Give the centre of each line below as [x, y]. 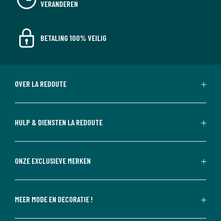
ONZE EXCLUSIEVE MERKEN [53, 160]
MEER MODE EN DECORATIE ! [54, 199]
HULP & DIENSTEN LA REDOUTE [59, 122]
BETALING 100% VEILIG [74, 38]
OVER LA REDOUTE [41, 83]
